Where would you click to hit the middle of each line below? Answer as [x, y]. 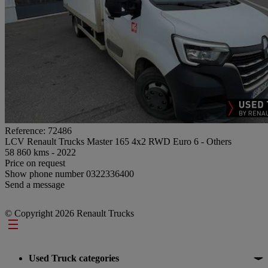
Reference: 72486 [38, 130]
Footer [25, 226]
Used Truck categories [74, 258]
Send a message [35, 184]
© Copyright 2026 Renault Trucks [69, 213]
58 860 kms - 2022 [40, 152]
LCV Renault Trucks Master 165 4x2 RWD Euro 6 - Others [118, 141]
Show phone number [45, 173]
